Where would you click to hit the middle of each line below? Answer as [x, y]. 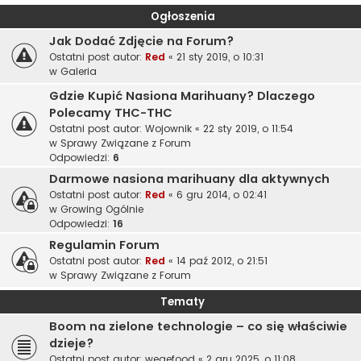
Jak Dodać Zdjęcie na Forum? [141, 41]
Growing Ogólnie [102, 210]
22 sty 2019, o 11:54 [248, 129]
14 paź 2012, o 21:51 [222, 261]
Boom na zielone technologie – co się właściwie [198, 327]
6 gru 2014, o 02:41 [222, 195]
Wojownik [168, 129]
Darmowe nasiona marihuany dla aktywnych [189, 179]
